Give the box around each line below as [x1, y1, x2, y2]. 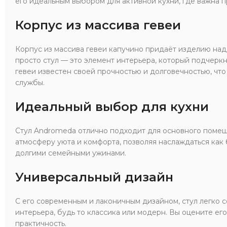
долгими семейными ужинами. [15, 148, 126, 158]
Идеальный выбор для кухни [15, 99, 209, 114]
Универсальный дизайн [15, 169, 173, 184]
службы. [15, 78, 45, 87]
